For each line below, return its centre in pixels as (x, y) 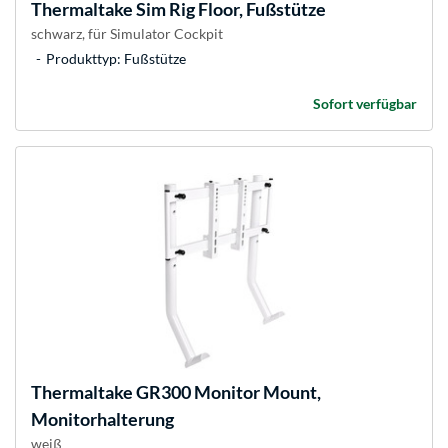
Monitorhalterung (102, 419)
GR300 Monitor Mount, (227, 392)
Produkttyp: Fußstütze (116, 59)
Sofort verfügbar (365, 104)
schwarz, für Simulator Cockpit (127, 34)
